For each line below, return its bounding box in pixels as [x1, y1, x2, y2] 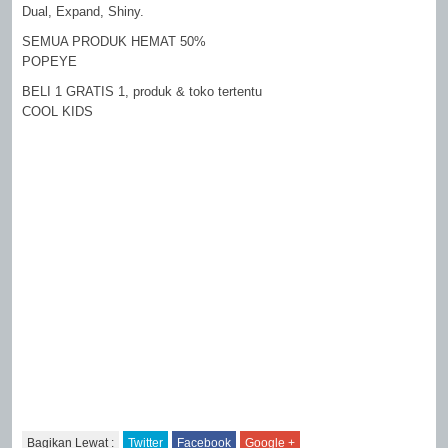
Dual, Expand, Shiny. [22, 4, 145, 19]
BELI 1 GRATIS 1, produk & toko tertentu [22, 84, 263, 99]
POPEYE [22, 54, 78, 69]
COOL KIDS [22, 104, 94, 119]
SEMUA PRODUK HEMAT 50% [22, 34, 207, 49]
